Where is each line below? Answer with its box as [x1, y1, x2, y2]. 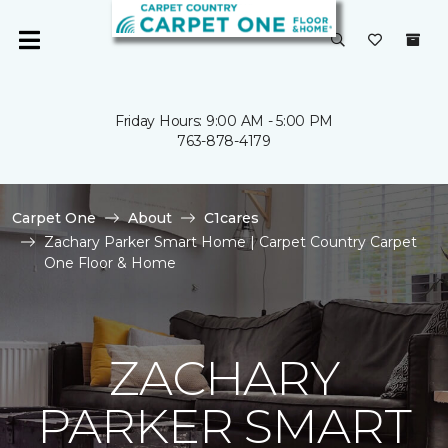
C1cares [204, 209, 259, 227]
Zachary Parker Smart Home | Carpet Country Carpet [44, 233, 417, 251]
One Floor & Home [44, 254, 176, 272]
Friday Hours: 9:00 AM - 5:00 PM [114, 112, 334, 130]
